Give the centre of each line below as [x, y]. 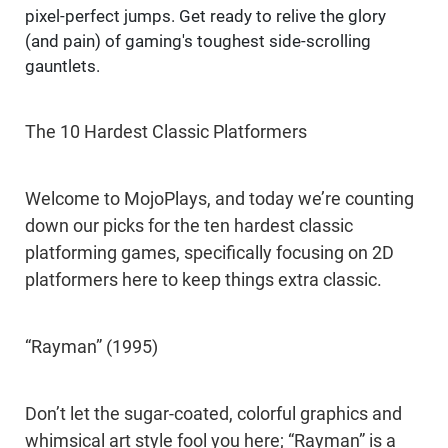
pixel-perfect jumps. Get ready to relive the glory [205, 16]
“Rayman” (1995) [91, 347]
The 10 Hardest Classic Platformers [166, 132]
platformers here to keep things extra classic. [203, 280]
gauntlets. [62, 66]
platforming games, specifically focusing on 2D [209, 253]
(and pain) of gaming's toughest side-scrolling [198, 41]
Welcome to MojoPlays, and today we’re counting [219, 199]
